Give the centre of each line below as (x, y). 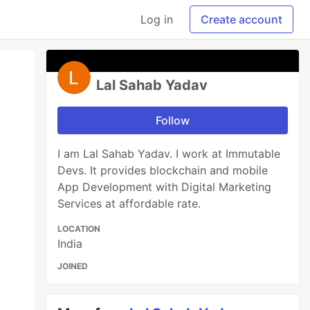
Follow (173, 120)
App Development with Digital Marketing (165, 187)
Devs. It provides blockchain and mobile (163, 170)
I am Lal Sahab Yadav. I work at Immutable (169, 154)
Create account (241, 19)
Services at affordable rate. (129, 203)
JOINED (73, 266)
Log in (157, 19)
